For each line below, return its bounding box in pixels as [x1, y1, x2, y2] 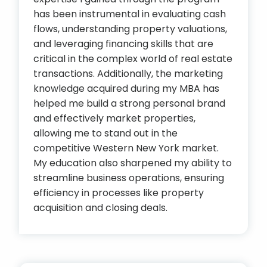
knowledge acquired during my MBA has [33, 82, 219, 95]
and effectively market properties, [33, 111, 195, 125]
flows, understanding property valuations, [33, 22, 227, 36]
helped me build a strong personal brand [33, 97, 225, 110]
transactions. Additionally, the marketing [33, 67, 223, 80]
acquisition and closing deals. [33, 201, 167, 215]
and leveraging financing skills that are [33, 37, 213, 51]
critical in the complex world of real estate [33, 52, 232, 66]
